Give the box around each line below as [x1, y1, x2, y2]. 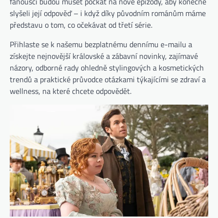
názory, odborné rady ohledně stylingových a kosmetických [10, 62, 204, 74]
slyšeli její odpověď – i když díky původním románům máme [10, 7, 206, 19]
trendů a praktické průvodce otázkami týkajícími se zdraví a [10, 73, 206, 86]
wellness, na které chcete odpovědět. [10, 85, 131, 97]
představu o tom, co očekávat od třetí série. [10, 19, 152, 31]
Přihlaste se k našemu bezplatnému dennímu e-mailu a [10, 38, 192, 51]
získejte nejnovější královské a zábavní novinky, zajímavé [10, 50, 198, 62]
